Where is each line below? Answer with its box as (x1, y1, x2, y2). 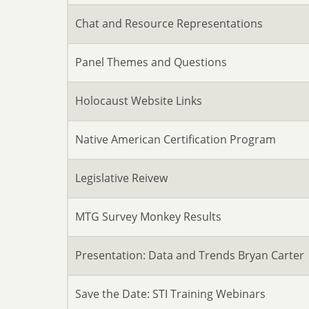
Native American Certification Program (75, 132, 276, 147)
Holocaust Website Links (75, 93, 202, 108)
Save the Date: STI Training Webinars (75, 286, 266, 301)
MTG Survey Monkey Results (75, 209, 221, 224)
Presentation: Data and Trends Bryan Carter (75, 248, 304, 263)
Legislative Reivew (75, 170, 168, 186)
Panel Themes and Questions (75, 54, 227, 70)
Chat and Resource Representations (75, 16, 263, 31)
